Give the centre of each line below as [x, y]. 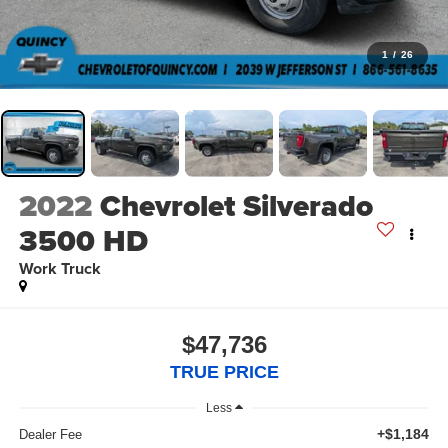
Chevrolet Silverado [236, 206]
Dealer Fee [50, 435]
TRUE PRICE [224, 371]
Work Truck [59, 269]
